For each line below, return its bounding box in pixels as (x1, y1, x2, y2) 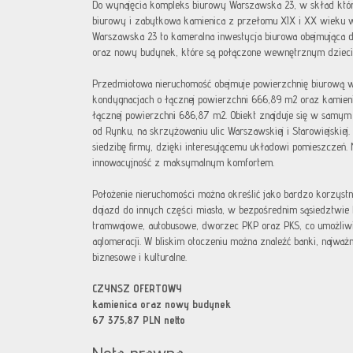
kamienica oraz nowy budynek (92, 298, 231, 310)
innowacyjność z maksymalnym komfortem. (92, 156, 274, 169)
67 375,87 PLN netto (92, 314, 185, 326)
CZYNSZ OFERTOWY (92, 282, 182, 295)
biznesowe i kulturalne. (92, 251, 187, 263)
